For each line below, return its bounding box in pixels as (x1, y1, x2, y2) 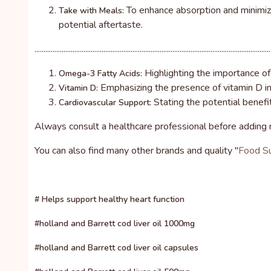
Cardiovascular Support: (59, 97, 151, 108)
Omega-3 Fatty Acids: (59, 68, 142, 79)
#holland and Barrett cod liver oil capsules (34, 242, 198, 253)
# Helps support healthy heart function (34, 194, 184, 205)
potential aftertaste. (59, 18, 143, 31)
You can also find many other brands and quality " (34, 144, 238, 157)
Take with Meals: (59, 5, 124, 16)
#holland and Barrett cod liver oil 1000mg (34, 218, 195, 229)
